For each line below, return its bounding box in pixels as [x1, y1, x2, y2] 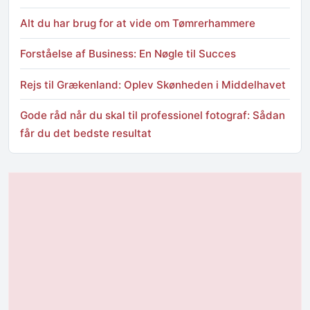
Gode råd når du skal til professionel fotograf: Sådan [20, 108, 285, 122]
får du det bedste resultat [20, 126, 152, 140]
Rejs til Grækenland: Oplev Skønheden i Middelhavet [20, 77, 286, 91]
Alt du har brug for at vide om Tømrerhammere [20, 17, 255, 30]
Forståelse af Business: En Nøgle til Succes [20, 47, 236, 61]
